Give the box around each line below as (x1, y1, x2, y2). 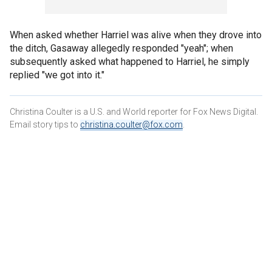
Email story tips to (10, 119, 80, 129)
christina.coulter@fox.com (80, 119, 183, 129)
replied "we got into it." (10, 69, 104, 81)
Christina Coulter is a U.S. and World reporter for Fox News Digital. (10, 106, 258, 117)
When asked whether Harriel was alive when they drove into (10, 29, 262, 41)
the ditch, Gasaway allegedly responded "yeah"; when (10, 42, 233, 54)
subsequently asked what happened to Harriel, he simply (10, 55, 250, 67)
